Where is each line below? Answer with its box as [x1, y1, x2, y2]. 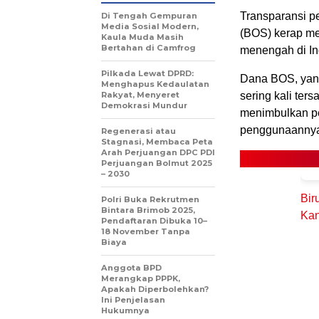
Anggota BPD [101, 263, 162, 273]
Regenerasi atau [101, 126, 176, 136]
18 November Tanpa [101, 226, 190, 236]
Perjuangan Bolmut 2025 [101, 158, 212, 168]
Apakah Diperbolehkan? [101, 284, 209, 294]
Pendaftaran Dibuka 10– [101, 216, 207, 226]
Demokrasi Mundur [101, 100, 187, 110]
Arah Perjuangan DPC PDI [101, 147, 215, 157]
